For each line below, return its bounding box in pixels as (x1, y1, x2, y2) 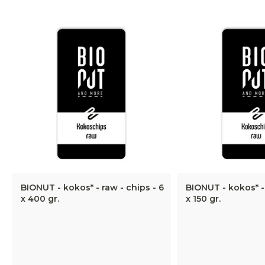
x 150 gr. (185, 193, 221, 205)
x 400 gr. (21, 193, 59, 205)
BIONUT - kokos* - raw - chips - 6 (21, 182, 164, 193)
